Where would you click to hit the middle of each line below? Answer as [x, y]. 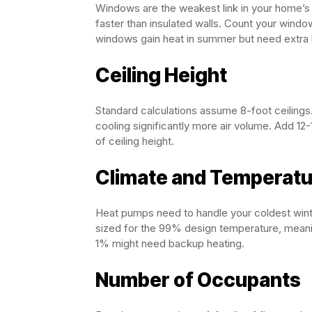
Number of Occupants [198, 280]
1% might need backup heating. [170, 243]
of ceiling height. [135, 141]
